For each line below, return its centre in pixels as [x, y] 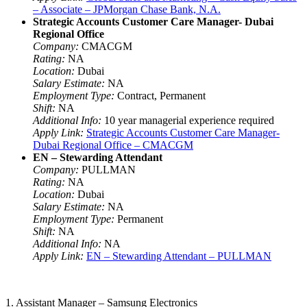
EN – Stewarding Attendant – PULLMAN [179, 256]
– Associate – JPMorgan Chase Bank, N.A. [127, 9]
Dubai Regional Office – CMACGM [113, 145]
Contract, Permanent [160, 95]
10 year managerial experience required [188, 120]
